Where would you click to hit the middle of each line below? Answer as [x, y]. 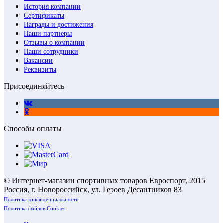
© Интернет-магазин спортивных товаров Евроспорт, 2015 [105, 181]
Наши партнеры [48, 34]
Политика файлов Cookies [35, 208]
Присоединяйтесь [34, 86]
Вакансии [38, 61]
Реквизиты [40, 70]
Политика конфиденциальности [41, 199]
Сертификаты [44, 16]
